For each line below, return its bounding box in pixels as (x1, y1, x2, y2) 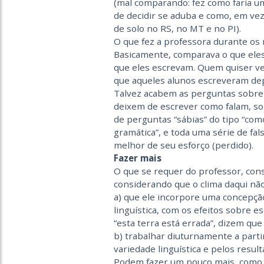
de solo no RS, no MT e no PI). (113, 22, 241, 34)
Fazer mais (113, 152, 161, 164)
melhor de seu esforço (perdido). (113, 139, 253, 151)
